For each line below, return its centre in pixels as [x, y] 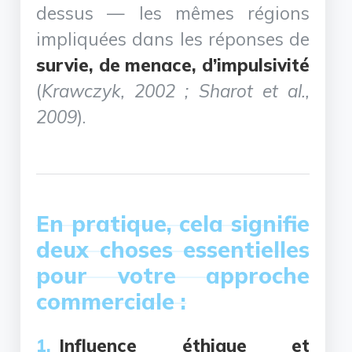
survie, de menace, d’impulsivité [173, 64]
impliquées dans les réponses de [173, 38]
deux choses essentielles [173, 249]
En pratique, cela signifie [173, 223]
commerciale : [112, 301]
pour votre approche [173, 275]
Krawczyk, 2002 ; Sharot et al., [176, 90]
